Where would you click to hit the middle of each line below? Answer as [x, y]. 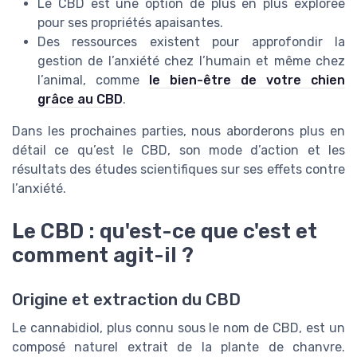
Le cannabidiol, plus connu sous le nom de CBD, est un [178, 328]
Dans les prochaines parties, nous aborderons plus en [178, 131]
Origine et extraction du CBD [126, 300]
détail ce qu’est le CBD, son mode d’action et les [178, 150]
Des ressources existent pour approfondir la [191, 41]
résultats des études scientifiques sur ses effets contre [178, 169]
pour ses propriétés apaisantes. [130, 22]
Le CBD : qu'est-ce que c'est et [165, 231]
